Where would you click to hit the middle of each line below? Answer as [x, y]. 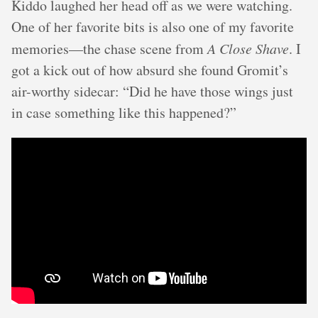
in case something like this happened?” [124, 113]
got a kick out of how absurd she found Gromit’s [150, 70]
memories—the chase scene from [109, 49]
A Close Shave [248, 48]
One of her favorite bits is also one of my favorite [153, 27]
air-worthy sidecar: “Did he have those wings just [152, 91]
